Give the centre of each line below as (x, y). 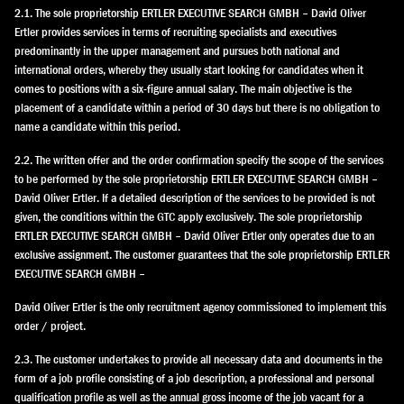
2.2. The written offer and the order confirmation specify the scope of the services (199, 160)
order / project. (50, 326)
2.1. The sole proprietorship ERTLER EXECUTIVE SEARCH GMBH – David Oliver (190, 13)
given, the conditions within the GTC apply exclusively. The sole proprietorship (188, 216)
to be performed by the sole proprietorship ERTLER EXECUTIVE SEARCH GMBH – (196, 179)
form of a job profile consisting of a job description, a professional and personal (194, 378)
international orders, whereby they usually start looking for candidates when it (189, 69)
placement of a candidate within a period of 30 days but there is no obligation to (197, 107)
